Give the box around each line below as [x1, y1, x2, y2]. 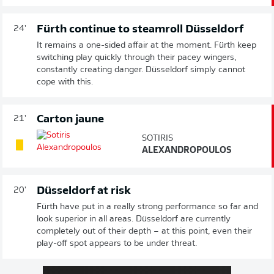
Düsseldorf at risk [37, 185, 131, 198]
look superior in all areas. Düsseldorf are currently [37, 215, 231, 224]
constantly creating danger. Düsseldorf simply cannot [37, 65, 245, 75]
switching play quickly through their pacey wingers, [37, 53, 236, 63]
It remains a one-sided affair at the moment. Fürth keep [37, 41, 256, 51]
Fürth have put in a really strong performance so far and [37, 202, 258, 212]
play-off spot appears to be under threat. [37, 239, 197, 249]
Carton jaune [37, 114, 104, 126]
